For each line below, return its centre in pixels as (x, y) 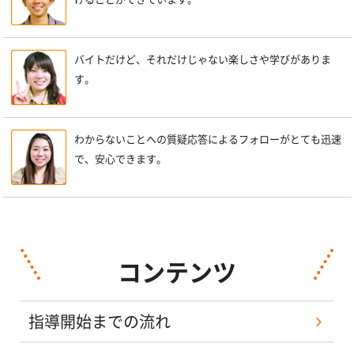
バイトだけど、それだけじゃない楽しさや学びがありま (202, 60)
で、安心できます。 (120, 160)
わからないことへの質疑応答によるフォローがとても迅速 (207, 140)
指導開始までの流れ (99, 322)
